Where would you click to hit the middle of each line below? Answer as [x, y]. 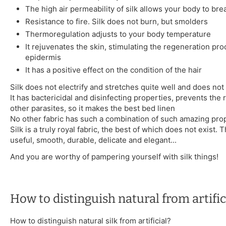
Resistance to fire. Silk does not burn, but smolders [117, 22]
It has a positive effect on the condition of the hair [114, 70]
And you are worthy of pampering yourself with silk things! [114, 157]
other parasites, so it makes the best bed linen [93, 108]
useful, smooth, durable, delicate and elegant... [93, 140]
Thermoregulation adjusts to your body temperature [118, 34]
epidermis [43, 58]
